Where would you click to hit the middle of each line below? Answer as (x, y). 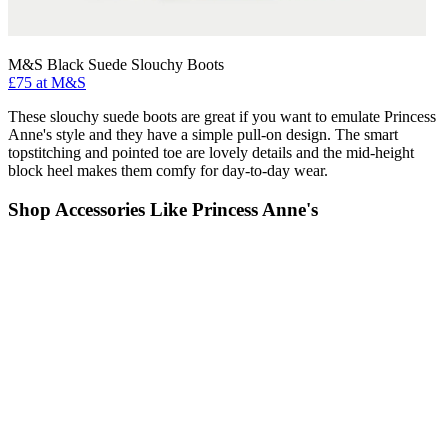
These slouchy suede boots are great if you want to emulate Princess (222, 117)
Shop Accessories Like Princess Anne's (163, 209)
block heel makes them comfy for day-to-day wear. (168, 171)
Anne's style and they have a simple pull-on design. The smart (203, 135)
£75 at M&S (47, 83)
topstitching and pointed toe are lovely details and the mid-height (211, 153)
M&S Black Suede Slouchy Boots (116, 65)
